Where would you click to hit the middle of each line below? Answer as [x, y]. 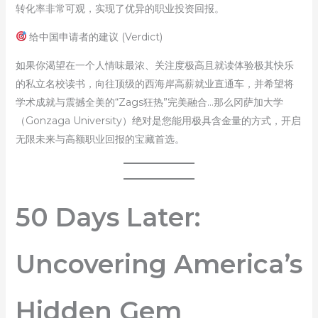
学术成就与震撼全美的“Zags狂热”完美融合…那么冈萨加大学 [149, 102]
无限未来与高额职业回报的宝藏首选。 [100, 139]
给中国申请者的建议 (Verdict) [95, 37]
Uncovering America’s [159, 264]
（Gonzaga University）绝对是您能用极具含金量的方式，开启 [158, 120]
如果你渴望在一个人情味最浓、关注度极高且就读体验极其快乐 [154, 65]
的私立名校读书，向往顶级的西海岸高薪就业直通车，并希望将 [154, 83]
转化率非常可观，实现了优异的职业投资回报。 [120, 8]
